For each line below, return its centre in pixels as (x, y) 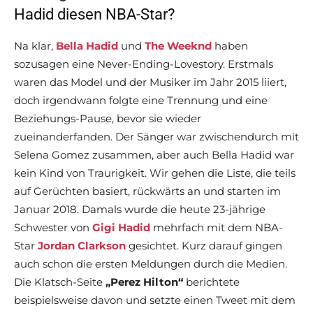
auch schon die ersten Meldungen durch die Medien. (151, 264)
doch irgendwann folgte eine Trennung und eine (141, 101)
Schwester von (53, 228)
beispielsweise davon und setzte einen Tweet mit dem (155, 300)
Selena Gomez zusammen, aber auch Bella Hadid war (154, 155)
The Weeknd (178, 46)
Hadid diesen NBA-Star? (94, 15)
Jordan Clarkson (82, 246)
